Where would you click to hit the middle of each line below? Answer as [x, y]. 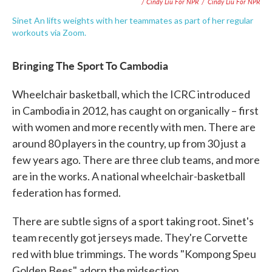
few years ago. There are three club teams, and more [136, 160]
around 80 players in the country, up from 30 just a [129, 143]
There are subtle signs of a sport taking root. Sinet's [133, 221]
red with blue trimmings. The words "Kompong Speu [134, 254]
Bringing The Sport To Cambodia [90, 65]
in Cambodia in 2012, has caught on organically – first [135, 110]
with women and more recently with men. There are [134, 127]
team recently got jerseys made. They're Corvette [130, 237]
